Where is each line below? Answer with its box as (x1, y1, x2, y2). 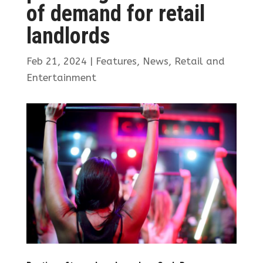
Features (95, 55, 137, 68)
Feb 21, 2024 (26, 55, 87, 68)
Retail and (174, 55, 225, 68)
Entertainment (26, 72, 96, 84)
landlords (26, 23, 110, 49)
